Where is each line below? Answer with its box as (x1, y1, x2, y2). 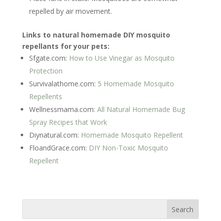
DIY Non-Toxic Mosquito (88, 143, 168, 153)
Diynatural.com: (29, 130, 81, 140)
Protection (29, 66, 63, 76)
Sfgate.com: (29, 53, 69, 63)
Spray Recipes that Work (29, 117, 107, 127)
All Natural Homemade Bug (97, 105, 185, 114)
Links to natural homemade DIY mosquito (22, 30, 170, 40)
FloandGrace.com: (29, 143, 89, 153)
